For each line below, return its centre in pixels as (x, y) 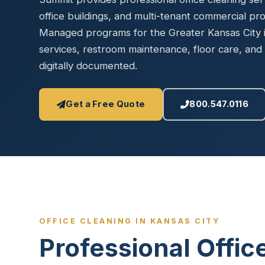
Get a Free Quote (106, 104)
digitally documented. (88, 66)
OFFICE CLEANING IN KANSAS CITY (129, 221)
